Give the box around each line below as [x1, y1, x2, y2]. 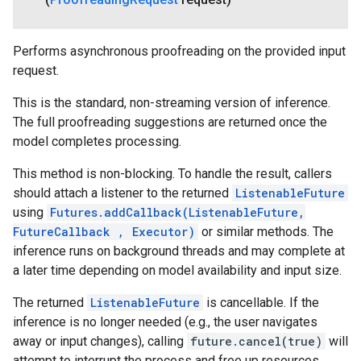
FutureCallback [13, 223, 110, 239]
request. [13, 62, 59, 78]
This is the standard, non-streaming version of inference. [13, 94, 330, 110]
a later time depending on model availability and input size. [13, 262, 342, 278]
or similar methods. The [198, 223, 334, 239]
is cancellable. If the [203, 294, 319, 310]
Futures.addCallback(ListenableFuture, [50, 204, 305, 220]
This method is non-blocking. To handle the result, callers [13, 165, 332, 181]
